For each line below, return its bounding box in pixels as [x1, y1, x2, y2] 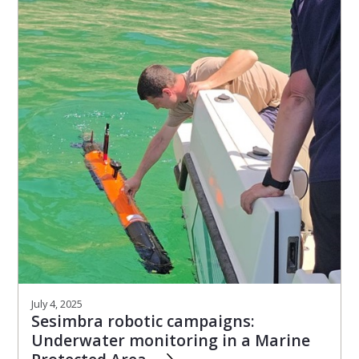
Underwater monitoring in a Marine [31, 329, 310, 351]
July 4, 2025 [31, 296, 83, 311]
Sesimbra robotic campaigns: [31, 309, 255, 332]
